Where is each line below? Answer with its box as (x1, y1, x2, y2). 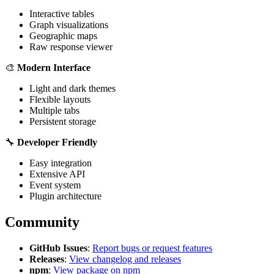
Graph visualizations (29, 20, 108, 31)
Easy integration (29, 158, 92, 169)
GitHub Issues (29, 243, 87, 254)
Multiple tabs (29, 105, 80, 116)
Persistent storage (29, 116, 96, 127)
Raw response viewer (29, 42, 113, 53)
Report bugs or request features (92, 243, 212, 254)
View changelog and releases (69, 254, 181, 265)
